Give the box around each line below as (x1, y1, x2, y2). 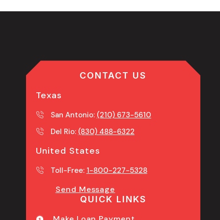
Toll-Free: (50, 165, 86, 176)
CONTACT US (80, 70, 147, 81)
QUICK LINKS (80, 194, 146, 205)
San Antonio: (50, 110, 97, 120)
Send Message (55, 184, 115, 195)
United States (35, 145, 100, 157)
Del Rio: (50, 127, 78, 137)
